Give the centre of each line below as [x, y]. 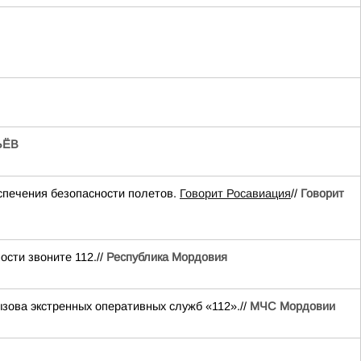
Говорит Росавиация [235, 193]
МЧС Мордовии [293, 306]
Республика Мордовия [167, 257]
